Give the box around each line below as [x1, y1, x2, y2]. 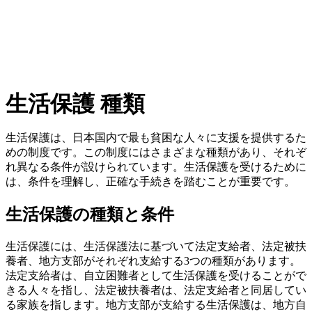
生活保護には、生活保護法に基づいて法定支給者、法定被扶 [6, 240, 306, 253]
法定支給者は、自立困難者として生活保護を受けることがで [6, 270, 306, 282]
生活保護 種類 [6, 91, 145, 117]
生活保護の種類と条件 [6, 205, 174, 224]
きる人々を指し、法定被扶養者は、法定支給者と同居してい [6, 284, 306, 297]
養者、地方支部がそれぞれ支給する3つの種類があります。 [6, 255, 301, 267]
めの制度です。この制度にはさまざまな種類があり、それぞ [6, 146, 306, 159]
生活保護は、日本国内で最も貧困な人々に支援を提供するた [6, 132, 306, 144]
